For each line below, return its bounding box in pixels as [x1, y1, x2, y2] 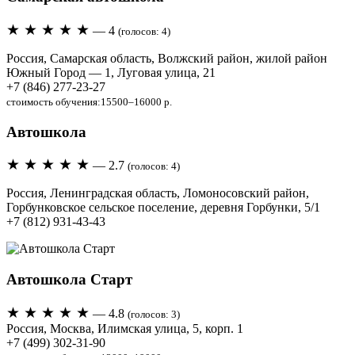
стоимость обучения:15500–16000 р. [6, 95, 172, 108]
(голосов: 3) [128, 307, 180, 320]
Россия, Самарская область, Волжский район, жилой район [6, 51, 327, 65]
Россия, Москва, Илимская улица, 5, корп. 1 [6, 321, 243, 335]
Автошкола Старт [6, 270, 132, 288]
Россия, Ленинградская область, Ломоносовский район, [6, 186, 309, 200]
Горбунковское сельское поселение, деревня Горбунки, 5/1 [6, 200, 320, 215]
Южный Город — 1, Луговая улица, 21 [6, 65, 216, 79]
